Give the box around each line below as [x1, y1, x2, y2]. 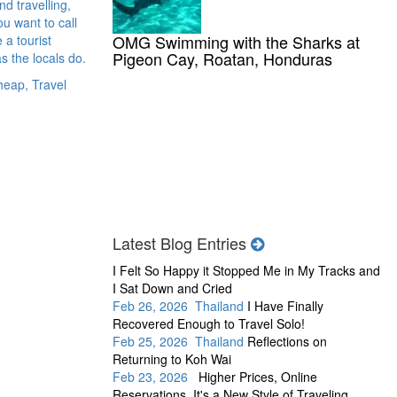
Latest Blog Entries [113, 231, 251, 255]
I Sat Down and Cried [113, 279, 232, 298]
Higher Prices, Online [198, 368, 317, 386]
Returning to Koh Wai [113, 350, 231, 369]
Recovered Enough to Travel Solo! [113, 315, 305, 333]
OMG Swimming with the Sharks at [113, 30, 360, 54]
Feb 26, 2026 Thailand [113, 297, 247, 315]
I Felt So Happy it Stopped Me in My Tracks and [113, 261, 380, 280]
